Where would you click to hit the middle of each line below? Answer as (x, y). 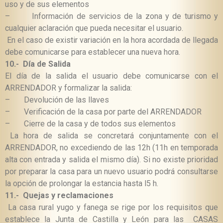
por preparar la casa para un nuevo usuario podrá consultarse (111, 172)
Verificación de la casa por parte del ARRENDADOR (113, 112)
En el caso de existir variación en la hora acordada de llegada (111, 40)
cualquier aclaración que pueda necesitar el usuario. (94, 28)
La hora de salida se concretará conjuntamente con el (111, 136)
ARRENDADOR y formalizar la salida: (68, 88)
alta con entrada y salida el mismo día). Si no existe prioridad (111, 160)
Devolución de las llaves (66, 100)
